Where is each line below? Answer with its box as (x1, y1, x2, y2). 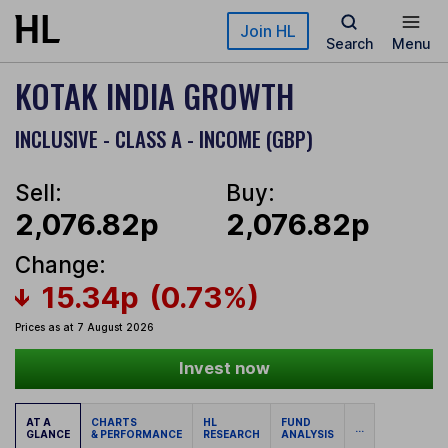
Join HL (240, 21, 296, 41)
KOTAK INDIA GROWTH (15, 72, 294, 119)
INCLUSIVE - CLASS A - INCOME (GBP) (15, 123, 313, 154)
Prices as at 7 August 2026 (15, 321, 154, 334)
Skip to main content (15, 16, 159, 33)
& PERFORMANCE (91, 428, 182, 441)
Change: (15, 251, 106, 279)
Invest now (178, 358, 270, 379)
